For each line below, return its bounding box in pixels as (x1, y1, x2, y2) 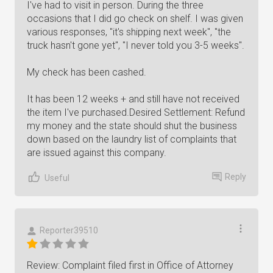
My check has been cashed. (27, 66, 146, 78)
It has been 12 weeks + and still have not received (27, 93, 239, 105)
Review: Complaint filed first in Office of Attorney (27, 260, 233, 271)
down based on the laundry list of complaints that (27, 133, 236, 145)
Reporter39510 (40, 225, 98, 235)
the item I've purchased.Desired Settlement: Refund (27, 107, 245, 118)
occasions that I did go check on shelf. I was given (27, 13, 243, 24)
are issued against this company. (27, 147, 166, 158)
